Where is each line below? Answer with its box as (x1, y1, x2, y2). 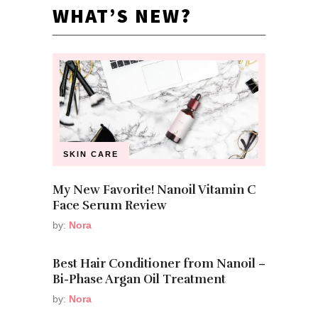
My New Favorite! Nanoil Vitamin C (53, 182, 256, 198)
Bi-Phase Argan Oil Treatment (53, 272, 226, 287)
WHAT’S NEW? (53, 2, 192, 28)
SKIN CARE (63, 150, 119, 159)
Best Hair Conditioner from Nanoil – (53, 256, 265, 272)
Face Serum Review (53, 198, 167, 214)
